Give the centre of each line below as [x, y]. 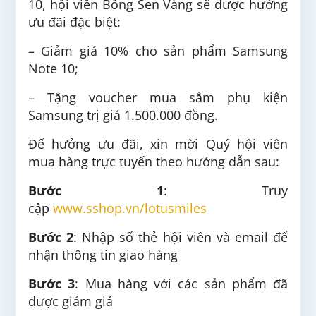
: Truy [225, 190]
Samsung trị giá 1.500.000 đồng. [123, 115]
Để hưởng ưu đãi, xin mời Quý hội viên [158, 144]
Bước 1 [96, 190]
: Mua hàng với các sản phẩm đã [181, 284]
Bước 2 [51, 237]
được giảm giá [71, 301]
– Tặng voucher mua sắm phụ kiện [158, 97]
